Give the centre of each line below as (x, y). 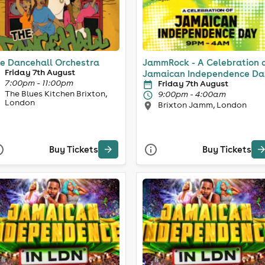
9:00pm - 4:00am (192, 94)
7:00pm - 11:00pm (39, 83)
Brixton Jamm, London (202, 104)
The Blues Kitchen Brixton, (56, 93)
